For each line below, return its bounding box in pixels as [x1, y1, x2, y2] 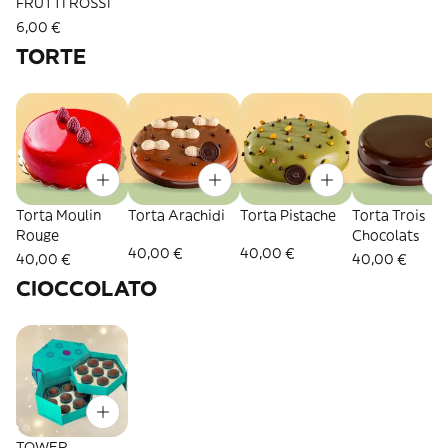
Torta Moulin [16, 206, 101, 224]
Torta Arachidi [128, 206, 225, 224]
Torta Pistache [240, 206, 336, 224]
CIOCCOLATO [16, 275, 157, 302]
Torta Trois [352, 206, 425, 224]
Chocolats [352, 226, 419, 244]
